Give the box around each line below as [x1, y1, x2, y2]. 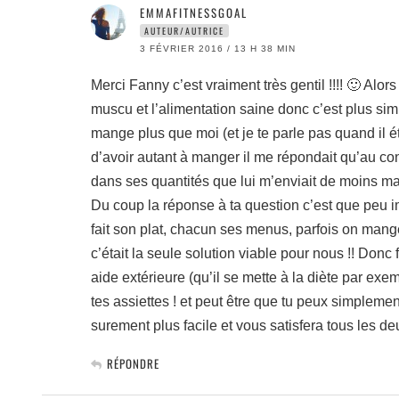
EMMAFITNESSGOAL [140, 4, 248, 21]
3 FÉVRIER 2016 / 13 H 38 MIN [140, 44, 296, 53]
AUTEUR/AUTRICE [144, 24, 224, 37]
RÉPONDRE [107, 354, 159, 372]
